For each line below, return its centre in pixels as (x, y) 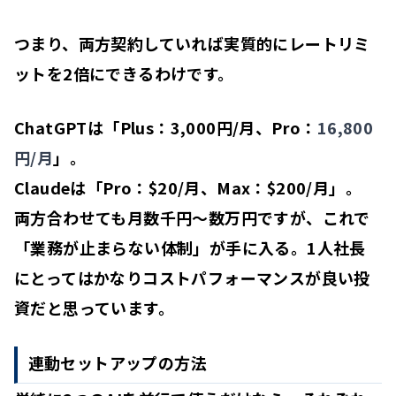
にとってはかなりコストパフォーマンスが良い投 (192, 277)
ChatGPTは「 (67, 127)
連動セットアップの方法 (118, 363)
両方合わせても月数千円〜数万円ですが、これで (192, 217)
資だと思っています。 (94, 307)
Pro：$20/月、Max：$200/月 (216, 187)
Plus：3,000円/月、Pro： (218, 127)
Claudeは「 (59, 187)
